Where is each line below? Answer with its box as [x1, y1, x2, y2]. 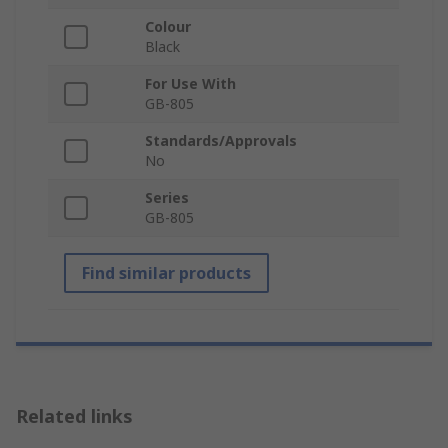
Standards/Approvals [145, 131, 297, 151]
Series [145, 188, 189, 208]
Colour [145, 17, 191, 37]
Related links [16, 404, 133, 429]
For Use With [145, 74, 236, 94]
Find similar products [82, 262, 251, 285]
